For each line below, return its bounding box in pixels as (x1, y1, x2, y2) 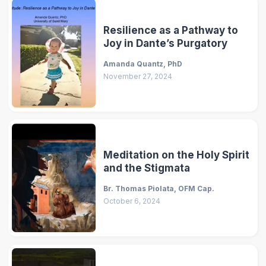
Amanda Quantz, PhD (103, 59, 183, 69)
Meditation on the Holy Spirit (103, 148, 250, 161)
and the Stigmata (103, 161, 191, 174)
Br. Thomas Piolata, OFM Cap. (103, 184, 215, 194)
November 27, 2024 (103, 72, 173, 81)
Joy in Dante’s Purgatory (103, 37, 228, 49)
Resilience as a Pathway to (103, 24, 239, 36)
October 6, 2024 (103, 197, 161, 206)
